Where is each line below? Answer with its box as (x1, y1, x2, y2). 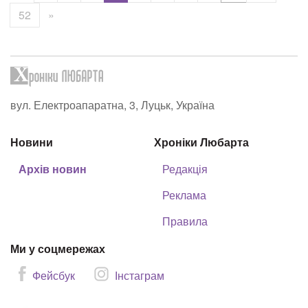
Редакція (162, 161, 208, 177)
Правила (162, 213, 208, 229)
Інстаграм (115, 267, 164, 283)
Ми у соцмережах (10, 241, 105, 256)
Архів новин (19, 161, 87, 177)
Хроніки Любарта (154, 134, 249, 150)
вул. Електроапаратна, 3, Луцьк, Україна (10, 97, 214, 113)
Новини (10, 134, 53, 150)
